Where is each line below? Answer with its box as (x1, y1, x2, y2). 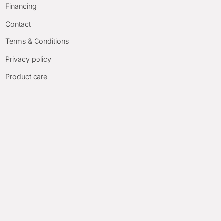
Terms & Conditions (5, 37, 69, 46)
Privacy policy (5, 55, 52, 64)
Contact (5, 19, 31, 28)
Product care (5, 72, 48, 81)
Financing (5, 2, 37, 11)
